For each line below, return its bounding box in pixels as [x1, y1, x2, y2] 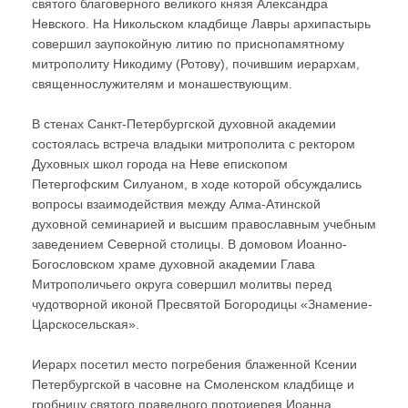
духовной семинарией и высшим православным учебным [32, 216, 376, 231]
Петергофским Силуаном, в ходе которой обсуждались [32, 176, 362, 191]
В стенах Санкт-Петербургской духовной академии [32, 116, 336, 131]
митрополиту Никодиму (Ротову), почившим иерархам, [32, 56, 360, 71]
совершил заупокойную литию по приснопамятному [32, 36, 344, 51]
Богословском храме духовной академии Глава [32, 256, 315, 271]
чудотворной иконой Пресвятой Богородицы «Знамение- [32, 296, 372, 311]
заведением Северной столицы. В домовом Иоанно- [32, 236, 347, 251]
